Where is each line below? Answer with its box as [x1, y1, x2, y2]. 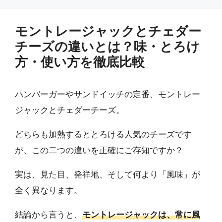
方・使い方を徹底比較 [15, 55, 145, 69]
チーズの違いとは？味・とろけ [15, 40, 200, 54]
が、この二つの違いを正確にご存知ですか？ [15, 146, 183, 155]
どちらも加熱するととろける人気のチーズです [15, 130, 192, 139]
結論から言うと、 [15, 210, 82, 220]
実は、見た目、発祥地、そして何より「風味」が [15, 170, 200, 179]
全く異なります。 [15, 186, 82, 195]
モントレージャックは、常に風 [82, 210, 200, 220]
